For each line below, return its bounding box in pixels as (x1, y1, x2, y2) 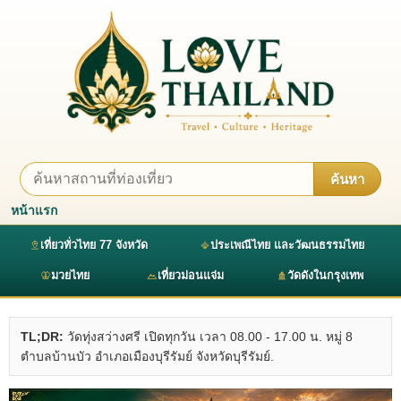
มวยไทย (51, 269, 90, 282)
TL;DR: (21, 328, 64, 344)
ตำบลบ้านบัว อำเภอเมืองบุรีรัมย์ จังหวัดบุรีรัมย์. (21, 348, 274, 363)
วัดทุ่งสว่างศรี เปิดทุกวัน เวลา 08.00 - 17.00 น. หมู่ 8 (64, 328, 353, 344)
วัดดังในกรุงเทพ (287, 269, 364, 282)
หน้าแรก (11, 202, 57, 218)
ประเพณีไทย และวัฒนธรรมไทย (209, 238, 364, 252)
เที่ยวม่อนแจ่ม (157, 269, 224, 282)
